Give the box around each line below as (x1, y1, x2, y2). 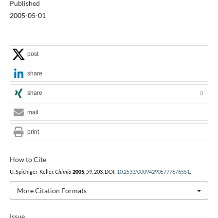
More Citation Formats (17, 186, 87, 195)
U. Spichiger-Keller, (9, 168, 55, 175)
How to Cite (9, 155, 46, 163)
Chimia (54, 168, 72, 175)
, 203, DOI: (91, 168, 117, 175)
